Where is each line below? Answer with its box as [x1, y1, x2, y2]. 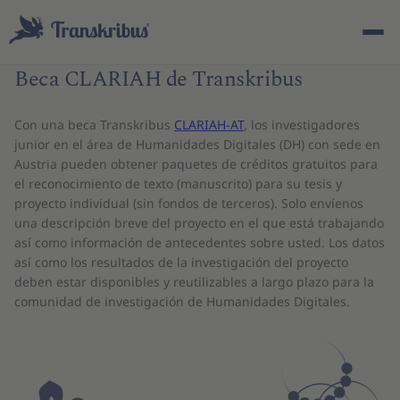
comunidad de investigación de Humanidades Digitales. [14, 293, 350, 310]
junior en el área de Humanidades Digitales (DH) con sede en [14, 136, 380, 153]
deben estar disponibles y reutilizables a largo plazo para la [14, 273, 374, 290]
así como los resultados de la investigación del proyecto [14, 254, 348, 271]
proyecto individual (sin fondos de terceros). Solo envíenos [14, 195, 363, 212]
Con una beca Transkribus [14, 116, 174, 133]
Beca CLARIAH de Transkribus [14, 63, 303, 96]
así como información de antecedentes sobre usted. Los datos [14, 234, 385, 251]
